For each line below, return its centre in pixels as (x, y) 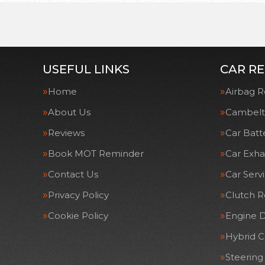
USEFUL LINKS (86, 69)
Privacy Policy (78, 195)
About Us (69, 112)
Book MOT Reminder (96, 153)
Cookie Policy (78, 216)
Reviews (66, 133)
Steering (244, 257)
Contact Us (73, 174)
